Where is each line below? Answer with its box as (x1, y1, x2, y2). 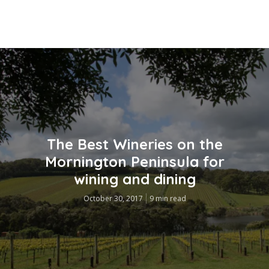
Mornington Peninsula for (44, 152, 225, 171)
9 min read (149, 193, 186, 204)
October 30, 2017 (83, 193, 143, 204)
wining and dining (73, 169, 196, 188)
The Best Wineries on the (46, 134, 223, 153)
